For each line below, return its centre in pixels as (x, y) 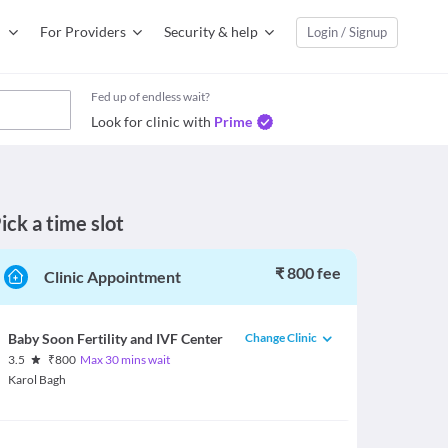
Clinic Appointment (112, 276)
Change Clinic (281, 337)
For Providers (83, 31)
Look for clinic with (151, 121)
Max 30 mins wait (125, 359)
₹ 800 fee (307, 272)
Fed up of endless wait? (150, 96)
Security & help (211, 31)
